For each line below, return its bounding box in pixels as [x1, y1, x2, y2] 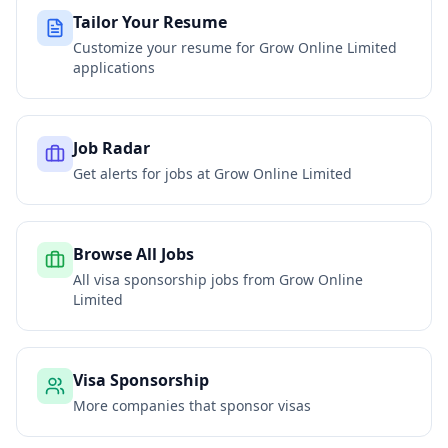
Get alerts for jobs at [73, 164, 214, 183]
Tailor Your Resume [73, 11, 227, 33]
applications [73, 58, 155, 77]
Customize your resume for [73, 38, 259, 57]
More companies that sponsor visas [73, 396, 311, 415]
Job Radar [73, 137, 150, 159]
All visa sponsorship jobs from [73, 270, 279, 289]
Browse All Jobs [73, 243, 194, 265]
